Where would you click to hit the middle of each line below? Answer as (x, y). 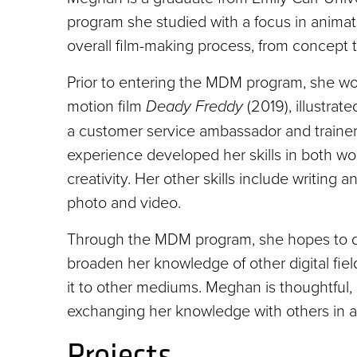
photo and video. (124, 202)
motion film (106, 106)
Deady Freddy (194, 106)
